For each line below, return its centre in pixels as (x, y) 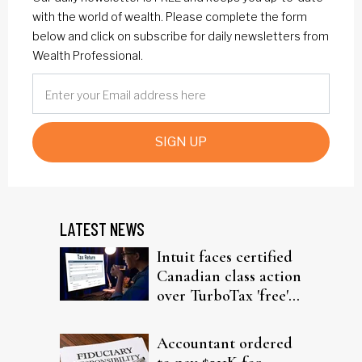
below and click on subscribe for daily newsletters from (181, 36)
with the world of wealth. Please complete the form (170, 16)
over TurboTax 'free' (223, 295)
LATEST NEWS (102, 228)
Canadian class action (229, 276)
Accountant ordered (225, 343)
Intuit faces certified (225, 257)
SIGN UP (181, 141)
